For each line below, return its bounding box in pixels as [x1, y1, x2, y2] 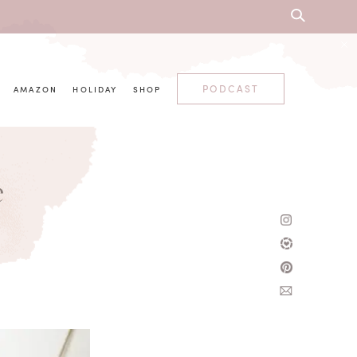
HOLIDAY [73, 84, 118, 96]
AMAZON [14, 84, 58, 96]
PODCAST [202, 81, 260, 96]
